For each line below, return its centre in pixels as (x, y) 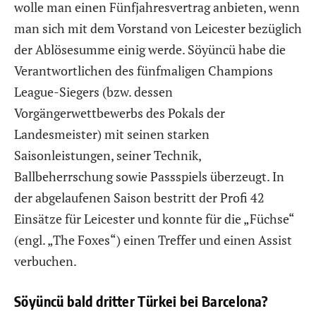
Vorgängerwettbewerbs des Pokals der (120, 113)
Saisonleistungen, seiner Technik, (108, 155)
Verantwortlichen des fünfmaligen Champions (144, 70)
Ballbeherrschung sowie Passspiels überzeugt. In (149, 176)
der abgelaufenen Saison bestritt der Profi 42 (139, 197)
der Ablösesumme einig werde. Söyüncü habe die (150, 49)
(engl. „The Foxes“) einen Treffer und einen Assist (153, 239)
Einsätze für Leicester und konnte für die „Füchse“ (154, 218)
